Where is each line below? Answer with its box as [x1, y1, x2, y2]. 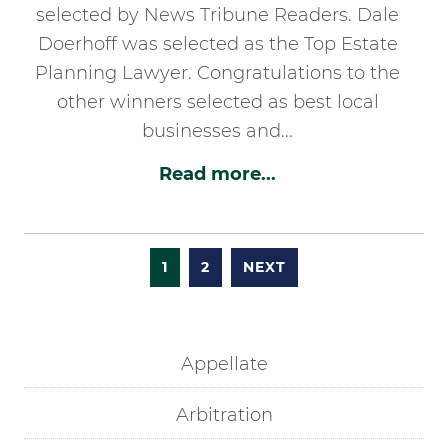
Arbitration [175, 403, 273, 426]
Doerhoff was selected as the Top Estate [37, 32, 398, 55]
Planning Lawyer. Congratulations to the [35, 61, 401, 84]
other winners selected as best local [56, 90, 379, 113]
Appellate [180, 352, 268, 375]
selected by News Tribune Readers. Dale [36, 3, 400, 26]
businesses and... [142, 119, 294, 142]
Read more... [159, 162, 277, 185]
